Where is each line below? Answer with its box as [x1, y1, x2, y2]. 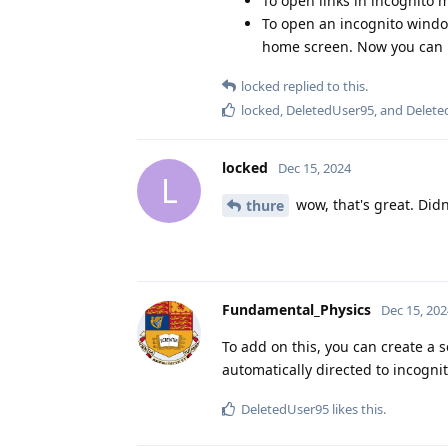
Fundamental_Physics [222, 300, 371, 320]
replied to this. [280, 76, 368, 95]
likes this [329, 400, 383, 419]
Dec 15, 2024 [278, 158, 351, 177]
